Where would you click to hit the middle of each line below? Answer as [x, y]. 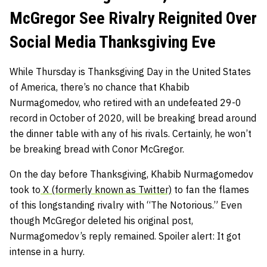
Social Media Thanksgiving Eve [113, 42]
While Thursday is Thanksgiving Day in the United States [130, 71]
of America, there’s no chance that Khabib [100, 87]
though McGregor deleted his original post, [101, 220]
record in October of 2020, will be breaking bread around [133, 118]
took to [25, 189]
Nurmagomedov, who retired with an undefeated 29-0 [125, 102]
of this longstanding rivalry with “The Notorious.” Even [126, 205]
